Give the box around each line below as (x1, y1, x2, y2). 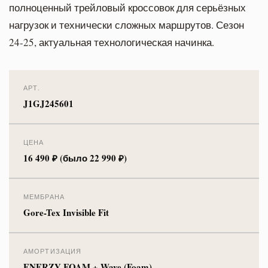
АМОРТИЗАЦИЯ (23, 246, 82, 255)
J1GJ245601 (23, 96, 74, 110)
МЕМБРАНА (23, 191, 65, 201)
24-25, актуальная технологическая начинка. (9, 35, 214, 49)
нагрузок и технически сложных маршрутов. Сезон (9, 17, 244, 32)
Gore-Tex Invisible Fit (23, 205, 109, 219)
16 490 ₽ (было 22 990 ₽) (23, 151, 127, 165)
